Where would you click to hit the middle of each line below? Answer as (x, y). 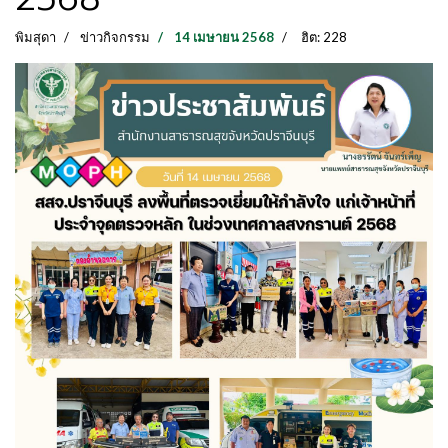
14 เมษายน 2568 (224, 37)
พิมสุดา (35, 37)
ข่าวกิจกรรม (115, 37)
